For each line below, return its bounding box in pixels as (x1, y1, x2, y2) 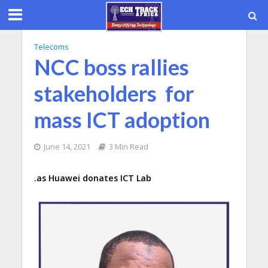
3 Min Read (108, 142, 148, 152)
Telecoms (33, 42, 68, 52)
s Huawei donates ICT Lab (41, 172, 151, 184)
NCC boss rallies (33, 54, 189, 80)
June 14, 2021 (43, 142, 90, 152)
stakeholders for (33, 81, 194, 106)
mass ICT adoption (33, 107, 210, 133)
